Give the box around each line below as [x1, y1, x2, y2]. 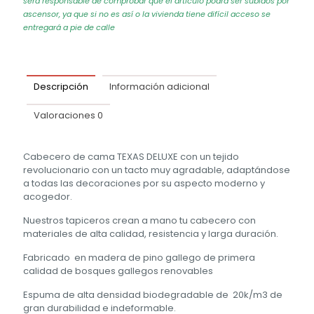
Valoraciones [34, 109, 97, 123]
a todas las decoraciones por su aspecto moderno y [23, 177, 265, 191]
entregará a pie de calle [23, 22, 115, 34]
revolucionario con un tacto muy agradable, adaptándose [23, 163, 290, 177]
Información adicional [109, 80, 210, 94]
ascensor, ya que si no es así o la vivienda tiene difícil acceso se [23, 8, 271, 20]
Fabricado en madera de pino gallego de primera [23, 251, 255, 265]
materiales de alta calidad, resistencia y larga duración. [23, 227, 278, 241]
